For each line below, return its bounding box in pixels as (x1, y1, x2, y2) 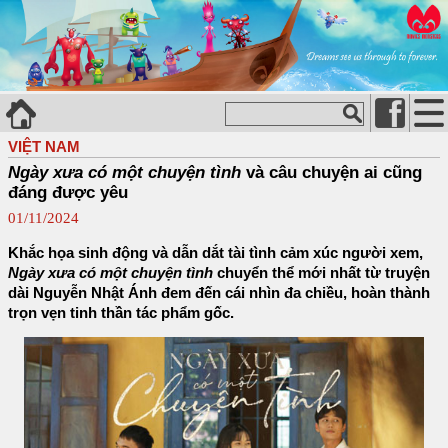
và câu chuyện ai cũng (241, 162, 422, 182)
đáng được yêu (8, 182, 128, 202)
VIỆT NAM (8, 137, 80, 155)
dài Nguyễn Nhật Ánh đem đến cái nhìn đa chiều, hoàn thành (8, 284, 430, 301)
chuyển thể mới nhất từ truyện (213, 264, 430, 281)
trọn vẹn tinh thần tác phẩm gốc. (8, 304, 234, 321)
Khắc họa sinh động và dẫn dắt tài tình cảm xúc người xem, (8, 244, 423, 261)
